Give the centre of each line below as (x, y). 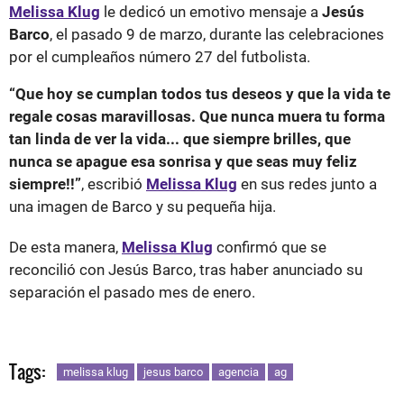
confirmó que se (271, 247)
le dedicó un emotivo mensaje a (213, 11)
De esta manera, (65, 247)
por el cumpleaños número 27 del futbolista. (161, 56)
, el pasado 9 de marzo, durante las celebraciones (217, 34)
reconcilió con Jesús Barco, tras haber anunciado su (186, 269)
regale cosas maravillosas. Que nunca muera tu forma (197, 116)
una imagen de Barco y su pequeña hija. (142, 206)
